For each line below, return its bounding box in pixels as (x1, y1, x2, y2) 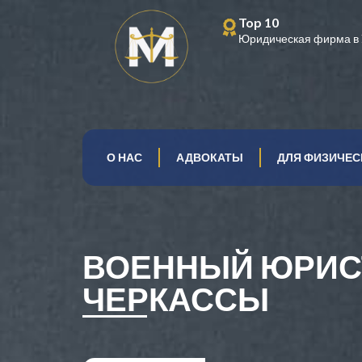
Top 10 (238, 15, 279, 30)
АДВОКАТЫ (176, 150, 243, 164)
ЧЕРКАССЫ (82, 280, 269, 318)
